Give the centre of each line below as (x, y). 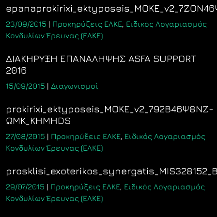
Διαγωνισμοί (75, 86)
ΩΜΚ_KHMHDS (38, 120)
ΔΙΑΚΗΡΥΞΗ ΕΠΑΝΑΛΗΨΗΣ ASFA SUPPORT (101, 58)
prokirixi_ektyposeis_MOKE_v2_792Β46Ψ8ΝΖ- (110, 109)
